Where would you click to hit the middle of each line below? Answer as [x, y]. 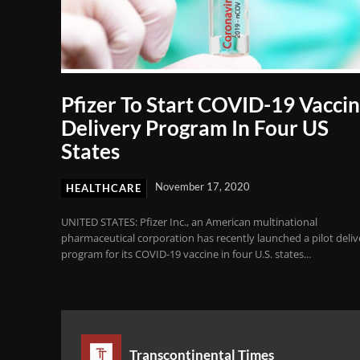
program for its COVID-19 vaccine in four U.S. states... [186, 254]
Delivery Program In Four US [195, 128]
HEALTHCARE [104, 188]
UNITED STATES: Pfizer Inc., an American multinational [189, 222]
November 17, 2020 [202, 187]
